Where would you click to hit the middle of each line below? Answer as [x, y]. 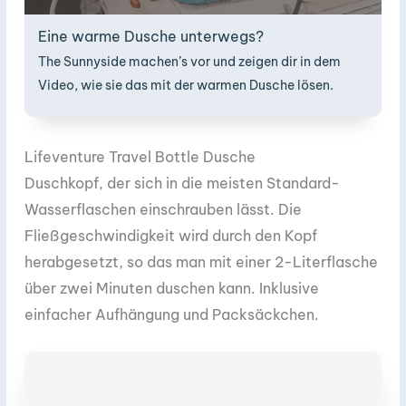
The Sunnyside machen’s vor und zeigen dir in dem [189, 61]
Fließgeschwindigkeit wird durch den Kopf [171, 236]
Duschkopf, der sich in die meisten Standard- [182, 184]
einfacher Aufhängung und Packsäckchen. [172, 315]
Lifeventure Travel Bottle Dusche [140, 157]
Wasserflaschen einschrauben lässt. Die [163, 210]
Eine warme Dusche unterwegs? [151, 36]
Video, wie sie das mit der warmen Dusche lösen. [186, 85]
